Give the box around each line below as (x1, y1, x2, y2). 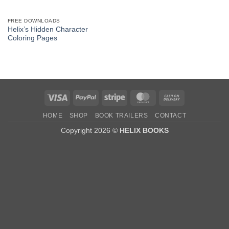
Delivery (181, 116, 208, 124)
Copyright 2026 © (60, 126, 120, 135)
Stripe (124, 92, 143, 101)
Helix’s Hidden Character (7, 26, 88, 34)
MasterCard (153, 92, 191, 101)
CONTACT (154, 112, 187, 120)
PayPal (96, 92, 118, 101)
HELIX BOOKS (119, 126, 169, 135)
